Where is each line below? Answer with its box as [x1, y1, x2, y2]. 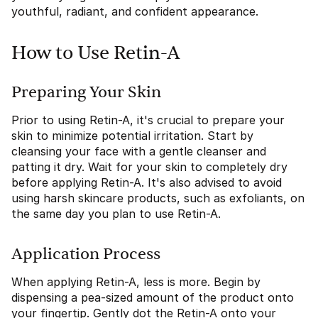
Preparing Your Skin [11, 84, 161, 100]
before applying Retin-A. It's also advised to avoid [11, 175, 282, 190]
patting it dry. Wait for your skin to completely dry [11, 160, 287, 174]
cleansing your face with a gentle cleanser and [11, 144, 266, 158]
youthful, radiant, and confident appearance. [11, 4, 258, 18]
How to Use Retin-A [11, 44, 180, 62]
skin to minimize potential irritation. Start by [11, 128, 253, 143]
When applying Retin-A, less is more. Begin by [11, 275, 261, 289]
